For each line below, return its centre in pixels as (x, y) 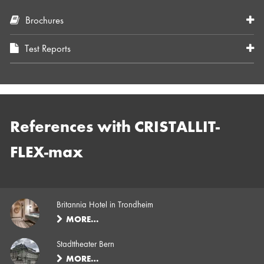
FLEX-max (47, 153)
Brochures (45, 21)
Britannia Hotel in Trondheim (105, 205)
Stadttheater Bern (86, 244)
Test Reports (48, 49)
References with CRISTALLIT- (115, 128)
